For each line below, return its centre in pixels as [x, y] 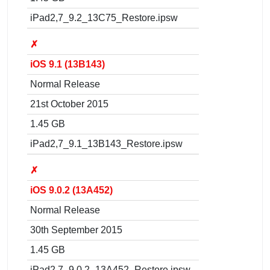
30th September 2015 [76, 230]
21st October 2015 [69, 104]
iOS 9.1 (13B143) [67, 64]
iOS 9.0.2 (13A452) [71, 190]
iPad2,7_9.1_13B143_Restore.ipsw [106, 143]
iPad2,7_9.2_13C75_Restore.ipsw [104, 17]
